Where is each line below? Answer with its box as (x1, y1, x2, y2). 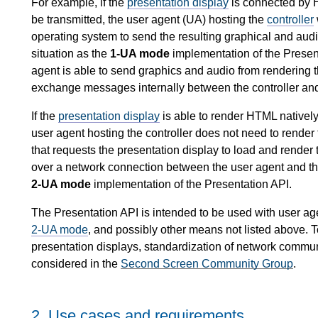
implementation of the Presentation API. (91, 177, 292, 190)
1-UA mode (110, 47, 170, 60)
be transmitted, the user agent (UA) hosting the (31, 13, 267, 26)
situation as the (31, 47, 110, 60)
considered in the (31, 257, 121, 270)
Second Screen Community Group (121, 257, 293, 270)
